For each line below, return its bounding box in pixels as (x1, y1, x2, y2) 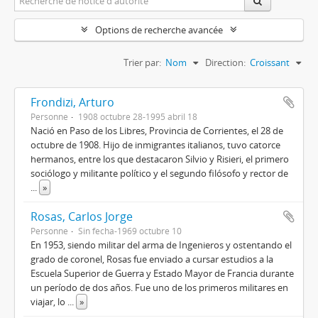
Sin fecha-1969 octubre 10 (78, 225, 182, 237)
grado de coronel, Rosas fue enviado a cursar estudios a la (31, 253, 273, 266)
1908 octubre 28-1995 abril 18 (78, 111, 197, 123)
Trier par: (124, 56, 161, 70)
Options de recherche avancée (95, 23, 223, 37)
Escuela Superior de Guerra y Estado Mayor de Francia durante (31, 267, 294, 280)
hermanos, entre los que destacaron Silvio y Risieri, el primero (31, 153, 289, 166)
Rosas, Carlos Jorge (31, 209, 133, 225)
